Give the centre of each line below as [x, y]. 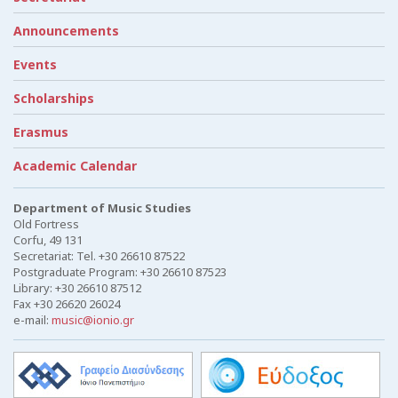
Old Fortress [46, 223]
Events [35, 64]
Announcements [66, 30]
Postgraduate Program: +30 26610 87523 [120, 271]
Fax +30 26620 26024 [67, 303]
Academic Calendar [75, 165]
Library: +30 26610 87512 [77, 287]
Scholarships [54, 98]
